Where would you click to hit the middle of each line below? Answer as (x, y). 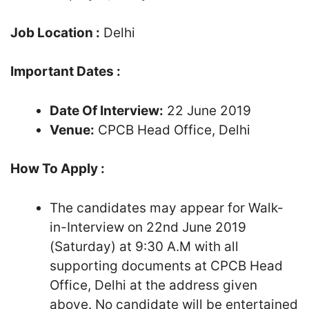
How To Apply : (58, 169)
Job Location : (55, 32)
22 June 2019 (207, 110)
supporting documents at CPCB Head (166, 266)
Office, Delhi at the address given (153, 285)
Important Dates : (66, 71)
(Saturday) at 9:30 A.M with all (144, 246)
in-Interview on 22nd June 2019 (148, 227)
